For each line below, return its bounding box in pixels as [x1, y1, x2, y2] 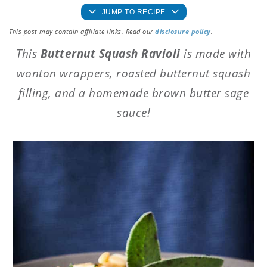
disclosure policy [155, 27, 211, 36]
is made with [184, 46, 251, 62]
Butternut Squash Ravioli [40, 46, 184, 62]
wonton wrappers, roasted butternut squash [16, 66, 251, 82]
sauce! [117, 105, 150, 121]
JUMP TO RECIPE [101, 8, 166, 17]
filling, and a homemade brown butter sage [18, 85, 249, 101]
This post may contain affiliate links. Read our [9, 27, 156, 36]
